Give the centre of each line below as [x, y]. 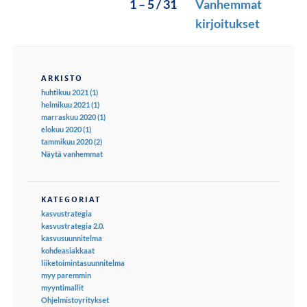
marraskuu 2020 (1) [73, 116]
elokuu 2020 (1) [66, 129]
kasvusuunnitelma [72, 238]
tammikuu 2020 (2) [72, 141]
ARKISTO [62, 77]
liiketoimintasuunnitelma [83, 262]
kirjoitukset [228, 23]
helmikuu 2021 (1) [70, 104]
